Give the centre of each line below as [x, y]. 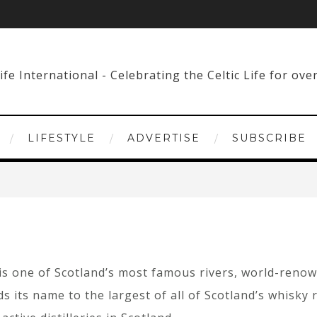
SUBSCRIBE [269, 138]
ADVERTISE [163, 138]
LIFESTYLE [61, 138]
